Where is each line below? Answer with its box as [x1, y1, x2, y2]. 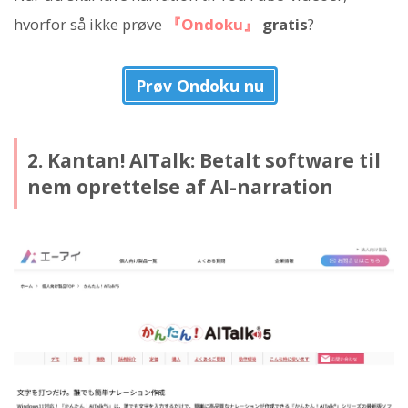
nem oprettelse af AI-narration [26, 173, 333, 199]
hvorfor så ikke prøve [14, 14, 166, 36]
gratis [262, 14, 308, 36]
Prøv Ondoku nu [135, 75, 264, 97]
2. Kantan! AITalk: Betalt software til [26, 147, 381, 173]
